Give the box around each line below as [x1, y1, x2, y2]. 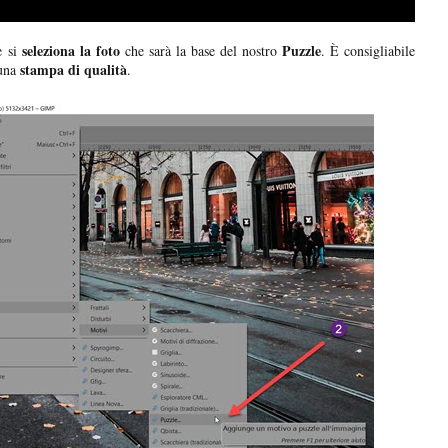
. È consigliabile [320, 41, 416, 61]
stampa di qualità [16, 59, 127, 81]
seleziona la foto [16, 40, 120, 62]
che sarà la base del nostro [119, 41, 282, 61]
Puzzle [281, 40, 321, 62]
